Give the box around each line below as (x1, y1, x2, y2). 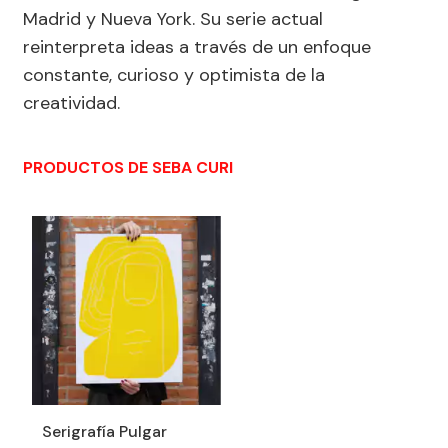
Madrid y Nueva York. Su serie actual (23, 7, 323, 31)
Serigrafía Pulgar (42, 420, 167, 442)
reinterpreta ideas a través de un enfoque (23, 35, 371, 59)
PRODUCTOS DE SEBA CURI (23, 157, 233, 178)
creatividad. (23, 91, 120, 115)
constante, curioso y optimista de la (23, 63, 325, 87)
